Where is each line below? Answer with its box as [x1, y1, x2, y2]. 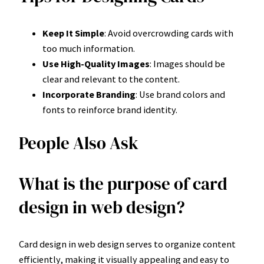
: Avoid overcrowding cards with [104, 27, 233, 39]
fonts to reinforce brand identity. [42, 103, 177, 115]
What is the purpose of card [19, 172, 227, 196]
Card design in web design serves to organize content [19, 238, 236, 250]
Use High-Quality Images [42, 57, 150, 70]
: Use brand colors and [136, 88, 225, 100]
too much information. [42, 42, 135, 54]
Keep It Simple [42, 27, 104, 39]
